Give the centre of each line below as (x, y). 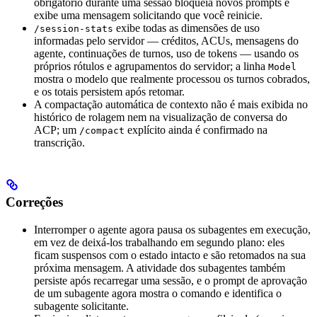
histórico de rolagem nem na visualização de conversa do (161, 117)
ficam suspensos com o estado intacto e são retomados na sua (170, 255)
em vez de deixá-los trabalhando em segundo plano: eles (159, 242)
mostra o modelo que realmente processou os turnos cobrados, (172, 79)
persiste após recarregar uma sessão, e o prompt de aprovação (171, 280)
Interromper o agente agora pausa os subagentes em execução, (172, 229)
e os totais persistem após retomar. (109, 92)
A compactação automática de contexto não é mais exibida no (171, 105)
